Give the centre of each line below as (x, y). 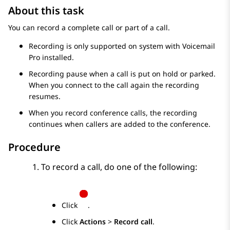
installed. (57, 57)
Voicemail (199, 46)
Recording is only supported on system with (106, 46)
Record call (133, 222)
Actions (93, 222)
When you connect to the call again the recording (114, 85)
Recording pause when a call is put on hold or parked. (122, 74)
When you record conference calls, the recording (113, 113)
